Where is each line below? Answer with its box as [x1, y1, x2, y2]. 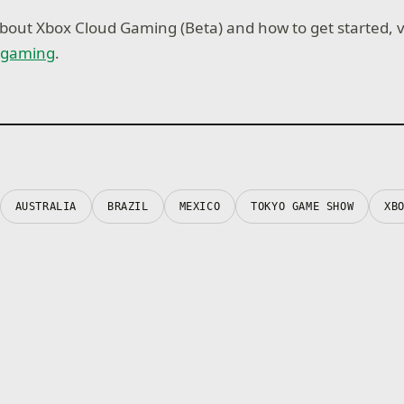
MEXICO [179, 200, 221, 214]
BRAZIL [107, 200, 149, 214]
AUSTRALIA [14, 200, 78, 214]
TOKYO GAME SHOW [251, 200, 354, 214]
